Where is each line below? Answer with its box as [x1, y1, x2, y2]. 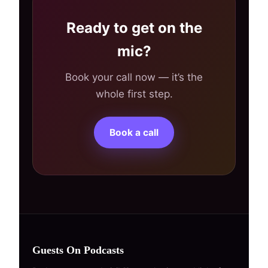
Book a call [109, 127, 159, 138]
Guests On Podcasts [32, 244, 124, 256]
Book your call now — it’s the [65, 71, 203, 83]
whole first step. [95, 88, 173, 100]
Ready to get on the [66, 19, 202, 36]
